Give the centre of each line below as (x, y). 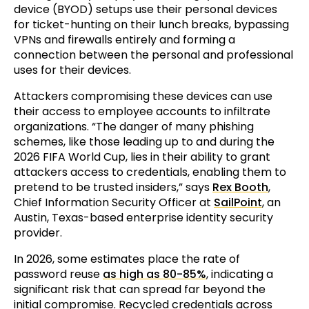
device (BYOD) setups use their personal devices (146, 10)
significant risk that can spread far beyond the (140, 290)
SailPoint (238, 203)
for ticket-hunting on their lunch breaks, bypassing (151, 25)
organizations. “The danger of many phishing (134, 127)
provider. (38, 233)
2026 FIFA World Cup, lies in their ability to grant (142, 157)
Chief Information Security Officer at (114, 203)
